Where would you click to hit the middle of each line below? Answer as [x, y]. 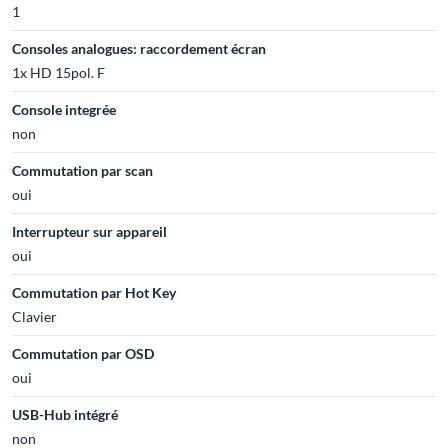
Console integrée [64, 109]
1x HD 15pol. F [58, 72]
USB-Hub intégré [65, 414]
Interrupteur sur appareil [89, 231]
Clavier [34, 316]
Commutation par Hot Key [94, 292]
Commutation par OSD [83, 353]
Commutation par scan [82, 170]
